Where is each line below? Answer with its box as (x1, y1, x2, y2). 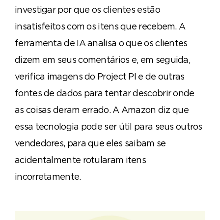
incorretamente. (15, 171, 81, 182)
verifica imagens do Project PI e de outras (15, 71, 185, 82)
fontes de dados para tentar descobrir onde (15, 87, 194, 99)
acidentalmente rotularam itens (15, 154, 146, 165)
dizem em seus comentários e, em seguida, (15, 54, 190, 65)
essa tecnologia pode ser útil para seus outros (15, 121, 202, 132)
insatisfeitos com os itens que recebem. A (15, 21, 186, 32)
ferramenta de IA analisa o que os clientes (15, 37, 188, 49)
